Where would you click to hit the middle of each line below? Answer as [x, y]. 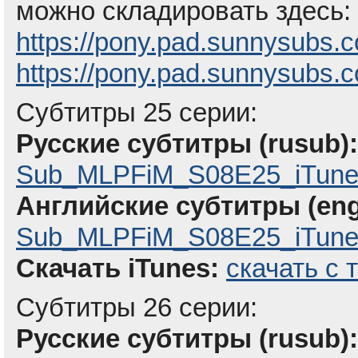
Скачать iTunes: [117, 268]
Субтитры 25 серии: [137, 112]
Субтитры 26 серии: [137, 307]
